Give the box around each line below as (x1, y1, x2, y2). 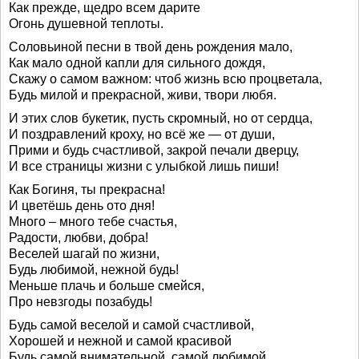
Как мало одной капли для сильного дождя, (9, 56, 265, 70)
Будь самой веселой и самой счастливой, (9, 318, 254, 332)
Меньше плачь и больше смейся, (9, 279, 204, 292)
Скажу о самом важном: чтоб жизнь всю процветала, (9, 72, 322, 86)
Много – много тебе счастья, (9, 215, 177, 228)
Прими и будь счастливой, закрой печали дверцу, (9, 143, 299, 157)
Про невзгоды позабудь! (9, 295, 152, 309)
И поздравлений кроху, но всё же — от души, (9, 127, 275, 141)
